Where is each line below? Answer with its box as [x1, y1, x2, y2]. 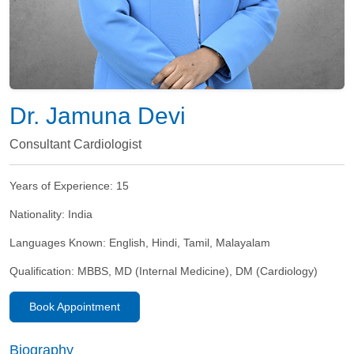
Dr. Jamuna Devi [9, 102, 186, 129]
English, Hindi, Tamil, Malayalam [109, 235, 270, 249]
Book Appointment [29, 299, 120, 313]
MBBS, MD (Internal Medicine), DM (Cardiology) [77, 264, 318, 277]
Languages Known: [9, 235, 109, 249]
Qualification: [9, 264, 77, 277]
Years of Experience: [9, 179, 116, 192]
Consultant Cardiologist [9, 137, 141, 151]
